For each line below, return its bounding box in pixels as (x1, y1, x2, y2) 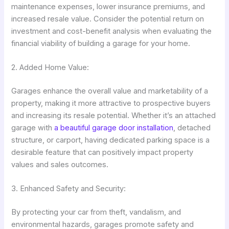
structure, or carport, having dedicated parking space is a (11, 135, 210, 145)
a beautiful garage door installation (54, 123, 174, 133)
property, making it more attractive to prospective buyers (11, 99, 211, 108)
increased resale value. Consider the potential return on (11, 14, 204, 24)
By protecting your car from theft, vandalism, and (11, 208, 181, 217)
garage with (11, 123, 55, 133)
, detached (173, 123, 211, 133)
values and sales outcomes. (11, 160, 109, 170)
